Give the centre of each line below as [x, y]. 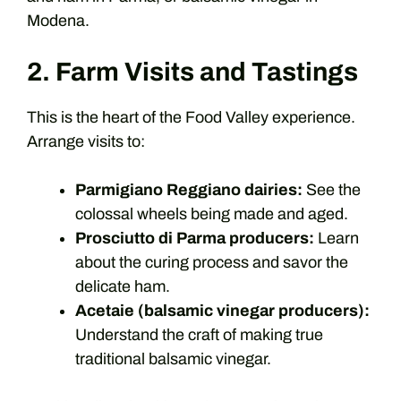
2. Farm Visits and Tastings [192, 72]
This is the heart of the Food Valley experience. [191, 117]
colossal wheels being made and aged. [212, 214]
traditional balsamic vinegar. [173, 359]
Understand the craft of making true [199, 335]
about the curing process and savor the [212, 262]
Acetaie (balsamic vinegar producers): [222, 311]
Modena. [58, 21]
